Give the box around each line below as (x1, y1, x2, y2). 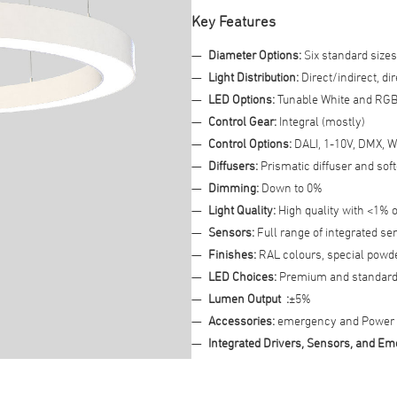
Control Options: (207, 136, 294, 151)
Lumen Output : (207, 291, 289, 306)
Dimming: (207, 180, 261, 195)
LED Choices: (207, 269, 276, 284)
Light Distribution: (207, 69, 299, 84)
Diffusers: (207, 158, 258, 173)
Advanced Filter (237, 30, 315, 44)
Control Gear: (207, 113, 279, 128)
